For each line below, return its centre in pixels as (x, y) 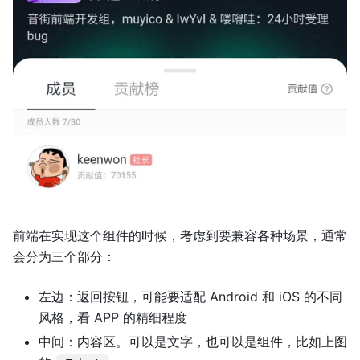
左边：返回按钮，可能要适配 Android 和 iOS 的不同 (190, 297)
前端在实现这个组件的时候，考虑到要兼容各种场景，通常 (180, 236)
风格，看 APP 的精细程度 (113, 318)
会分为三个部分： (64, 257)
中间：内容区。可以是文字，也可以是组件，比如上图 (193, 342)
